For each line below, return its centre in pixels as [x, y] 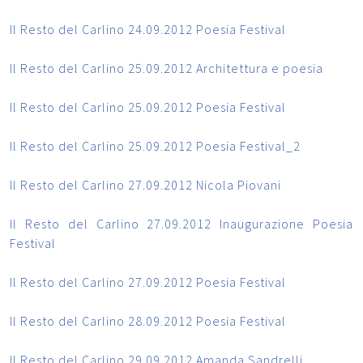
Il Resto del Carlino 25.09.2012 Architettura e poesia [167, 68]
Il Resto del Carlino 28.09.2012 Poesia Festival [148, 321]
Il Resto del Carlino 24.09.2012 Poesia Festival [148, 30]
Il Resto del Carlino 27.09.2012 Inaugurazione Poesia [181, 224]
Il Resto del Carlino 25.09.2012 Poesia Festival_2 [155, 146]
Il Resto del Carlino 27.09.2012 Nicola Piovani [145, 185]
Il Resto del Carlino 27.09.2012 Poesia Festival [148, 282]
